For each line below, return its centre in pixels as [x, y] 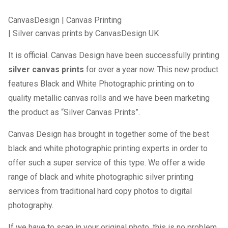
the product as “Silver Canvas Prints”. [74, 112]
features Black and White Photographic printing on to [102, 84]
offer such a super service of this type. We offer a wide [107, 163]
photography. [31, 205]
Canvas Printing [94, 20]
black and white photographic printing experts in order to [108, 148]
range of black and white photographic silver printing [101, 177]
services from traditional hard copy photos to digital [100, 191]
